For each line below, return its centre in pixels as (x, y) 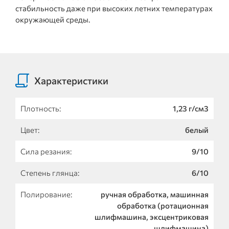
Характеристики (71, 80)
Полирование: (46, 194)
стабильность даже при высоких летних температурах (114, 8)
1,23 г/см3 (191, 108)
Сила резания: (46, 151)
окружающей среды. (53, 19)
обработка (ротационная (163, 205)
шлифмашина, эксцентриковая (152, 217)
